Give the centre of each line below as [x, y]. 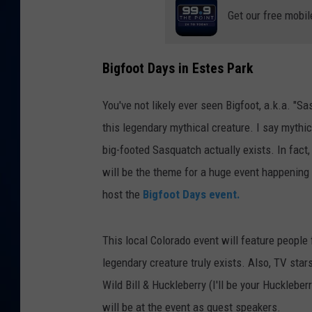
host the [123, 194]
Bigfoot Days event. [192, 194]
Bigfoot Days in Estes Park [178, 68]
